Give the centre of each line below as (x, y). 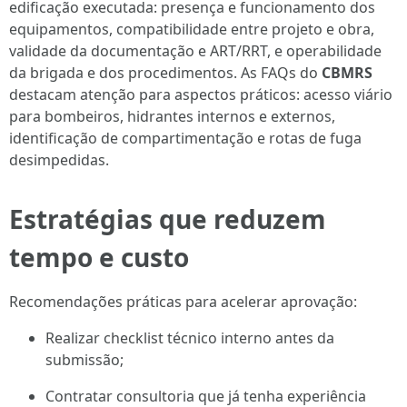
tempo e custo (99, 257)
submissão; (84, 360)
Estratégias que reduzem (168, 219)
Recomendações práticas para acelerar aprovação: (183, 302)
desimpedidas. (59, 160)
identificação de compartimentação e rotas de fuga (185, 138)
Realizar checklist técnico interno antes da (190, 338)
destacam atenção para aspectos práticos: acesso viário (201, 94)
